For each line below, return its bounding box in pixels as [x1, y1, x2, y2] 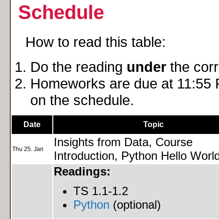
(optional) [109, 198, 161, 212]
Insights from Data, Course [54, 135, 193, 149]
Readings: [54, 164, 110, 178]
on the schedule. [30, 91, 134, 108]
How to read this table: [25, 33, 166, 50]
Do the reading [30, 58, 127, 75]
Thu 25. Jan [12, 145, 44, 153]
